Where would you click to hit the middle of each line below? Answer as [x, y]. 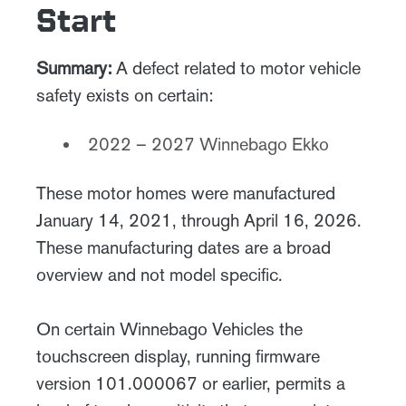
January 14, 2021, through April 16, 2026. [199, 220]
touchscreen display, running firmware [178, 356]
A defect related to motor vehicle [238, 68]
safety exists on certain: [125, 95]
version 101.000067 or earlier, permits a [191, 383]
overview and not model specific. [159, 275]
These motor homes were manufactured [186, 193]
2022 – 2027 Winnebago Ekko [208, 144]
